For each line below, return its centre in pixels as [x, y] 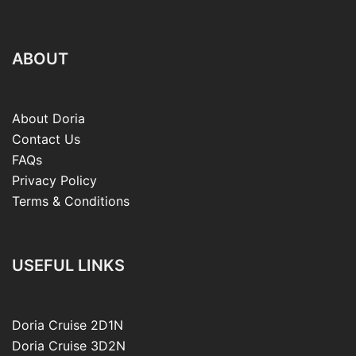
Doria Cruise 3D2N [69, 346]
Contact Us [46, 139]
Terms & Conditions [71, 201]
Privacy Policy [54, 181]
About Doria [48, 119]
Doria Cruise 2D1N [68, 325]
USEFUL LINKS [68, 266]
